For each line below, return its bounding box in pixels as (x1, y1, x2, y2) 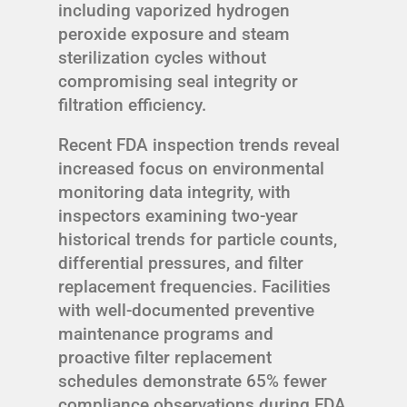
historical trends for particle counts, (58, 228, 337, 250)
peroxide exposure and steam (58, 23, 290, 45)
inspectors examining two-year (58, 204, 298, 226)
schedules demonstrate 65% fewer (58, 370, 327, 392)
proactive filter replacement (58, 346, 272, 368)
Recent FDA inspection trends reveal (58, 134, 340, 155)
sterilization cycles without (58, 46, 266, 68)
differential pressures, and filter (58, 252, 303, 273)
